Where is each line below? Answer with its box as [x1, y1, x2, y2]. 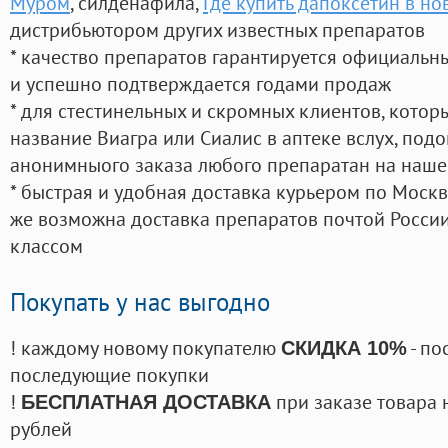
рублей [10, 415, 72, 443]
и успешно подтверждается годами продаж [10, 70, 391, 98]
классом [10, 232, 83, 260]
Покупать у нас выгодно [10, 286, 270, 319]
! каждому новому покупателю [10, 334, 281, 362]
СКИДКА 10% [281, 337, 407, 360]
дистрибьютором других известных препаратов [10, 16, 425, 44]
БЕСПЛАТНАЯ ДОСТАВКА [21, 391, 271, 414]
